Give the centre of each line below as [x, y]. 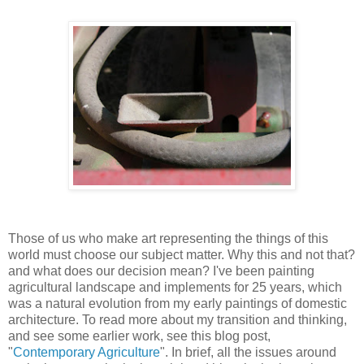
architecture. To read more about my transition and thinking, [178, 319]
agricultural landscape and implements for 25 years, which [175, 287]
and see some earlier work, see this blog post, [139, 336]
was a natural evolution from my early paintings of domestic [178, 303]
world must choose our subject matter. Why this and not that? [182, 254]
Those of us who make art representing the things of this [168, 238]
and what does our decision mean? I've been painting [161, 271]
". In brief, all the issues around [248, 352]
